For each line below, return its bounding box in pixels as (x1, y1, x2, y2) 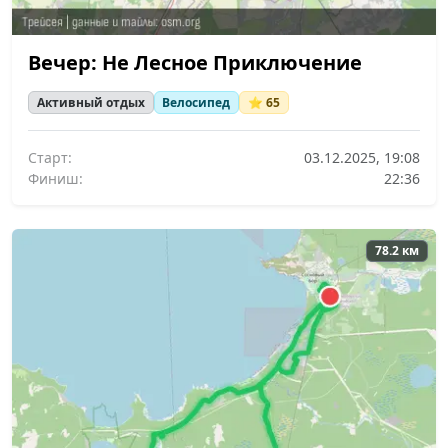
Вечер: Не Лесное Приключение (28, 49, 362, 77)
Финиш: (28, 168, 83, 188)
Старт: (28, 147, 72, 167)
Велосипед (162, 93, 231, 111)
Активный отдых (36, 93, 145, 111)
